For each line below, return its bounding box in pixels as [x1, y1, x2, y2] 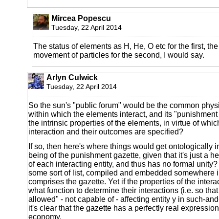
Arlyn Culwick [46, 73, 98, 82]
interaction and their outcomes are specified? [28, 127, 183, 136]
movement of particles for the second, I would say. [33, 50, 204, 59]
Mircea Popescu [51, 14, 111, 22]
